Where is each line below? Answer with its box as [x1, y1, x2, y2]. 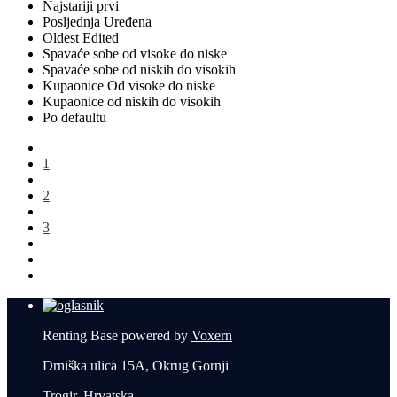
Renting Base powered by [43, 328, 191, 344]
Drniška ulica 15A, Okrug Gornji [43, 358, 229, 374]
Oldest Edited [43, 30, 119, 46]
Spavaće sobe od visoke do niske [43, 46, 227, 62]
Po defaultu [43, 110, 106, 126]
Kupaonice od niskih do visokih [43, 94, 221, 110]
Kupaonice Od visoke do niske [43, 78, 215, 94]
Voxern [191, 328, 232, 344]
